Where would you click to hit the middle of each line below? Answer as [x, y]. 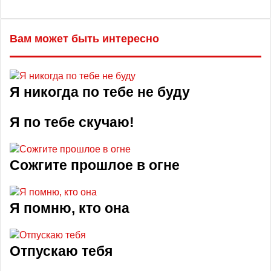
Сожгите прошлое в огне [95, 165]
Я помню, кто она [70, 208]
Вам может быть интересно [84, 39]
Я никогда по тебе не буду [100, 92]
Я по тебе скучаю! [72, 122]
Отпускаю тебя [61, 251]
